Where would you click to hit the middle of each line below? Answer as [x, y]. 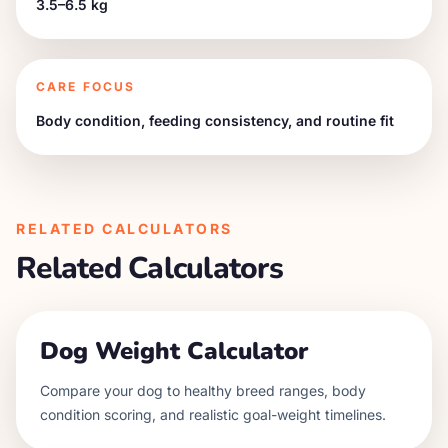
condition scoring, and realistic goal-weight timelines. [213, 414]
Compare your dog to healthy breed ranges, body [203, 390]
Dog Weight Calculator [174, 351]
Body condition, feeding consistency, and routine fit [215, 120]
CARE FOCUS [86, 86]
